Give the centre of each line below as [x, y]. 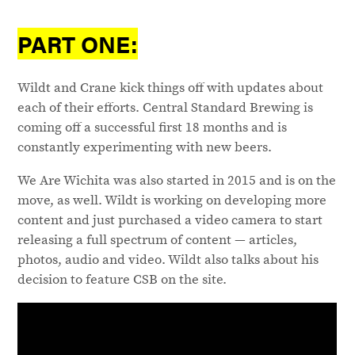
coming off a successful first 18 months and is [153, 126]
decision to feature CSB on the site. [122, 279]
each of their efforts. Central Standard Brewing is [166, 107]
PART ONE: [78, 43]
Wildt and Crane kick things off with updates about [171, 87]
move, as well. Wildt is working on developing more [172, 200]
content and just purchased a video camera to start [170, 219]
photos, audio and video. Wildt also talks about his [168, 259]
